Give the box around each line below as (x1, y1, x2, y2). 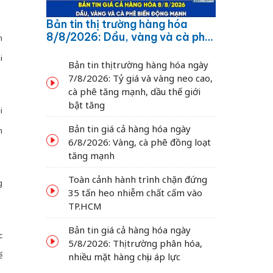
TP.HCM (68, 199, 102, 212)
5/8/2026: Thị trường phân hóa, (68, 236, 202, 249)
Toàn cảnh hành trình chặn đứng (68, 172, 207, 185)
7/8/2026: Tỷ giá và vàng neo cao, (68, 71, 213, 84)
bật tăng (68, 98, 105, 111)
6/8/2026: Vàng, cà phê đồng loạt (68, 135, 211, 148)
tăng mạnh (68, 149, 115, 161)
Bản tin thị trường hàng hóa (46, 16, 187, 31)
